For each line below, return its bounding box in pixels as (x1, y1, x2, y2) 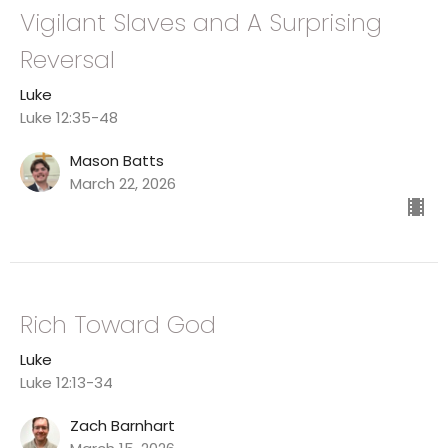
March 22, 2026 (70, 173, 176, 195)
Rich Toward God (20, 308, 216, 342)
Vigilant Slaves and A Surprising (20, 6, 382, 40)
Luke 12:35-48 (20, 107, 118, 129)
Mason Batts (70, 150, 164, 172)
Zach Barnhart (70, 415, 175, 437)
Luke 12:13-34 (20, 372, 113, 394)
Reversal (20, 43, 115, 77)
